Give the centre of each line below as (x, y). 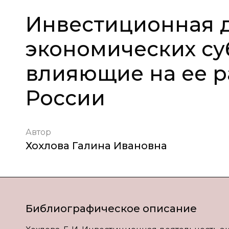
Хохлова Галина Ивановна (96, 146)
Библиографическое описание (111, 209)
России (65, 98)
